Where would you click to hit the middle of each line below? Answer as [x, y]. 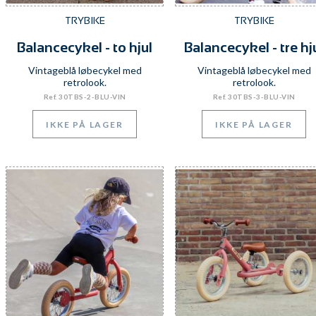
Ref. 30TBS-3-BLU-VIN [254, 97]
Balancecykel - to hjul [85, 47]
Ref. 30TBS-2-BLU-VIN [85, 97]
